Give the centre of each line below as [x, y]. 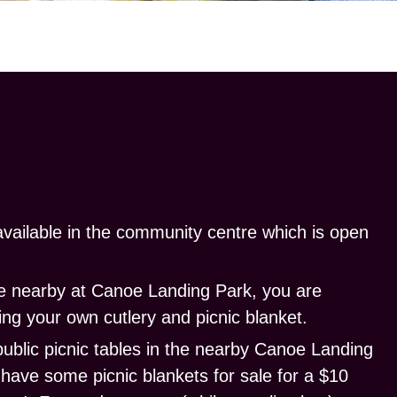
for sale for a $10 [278, 375]
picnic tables [93, 349]
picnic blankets [151, 375]
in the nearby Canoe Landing [257, 349]
